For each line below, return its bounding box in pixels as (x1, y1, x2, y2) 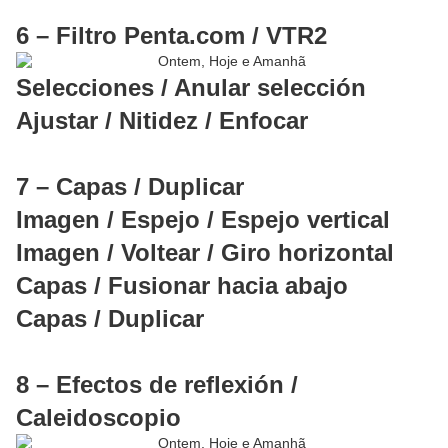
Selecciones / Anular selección (16, 74, 366, 102)
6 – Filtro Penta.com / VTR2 (16, 22, 327, 50)
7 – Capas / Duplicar (16, 173, 244, 201)
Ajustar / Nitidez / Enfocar (16, 107, 308, 135)
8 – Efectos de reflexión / (16, 371, 298, 399)
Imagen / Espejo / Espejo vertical (16, 206, 390, 234)
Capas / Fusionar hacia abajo (16, 272, 348, 300)
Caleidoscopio (16, 404, 181, 432)
